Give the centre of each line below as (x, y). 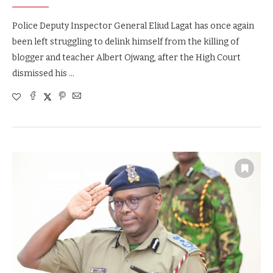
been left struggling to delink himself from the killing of (126, 42)
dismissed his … (43, 74)
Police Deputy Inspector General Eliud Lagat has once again (133, 26)
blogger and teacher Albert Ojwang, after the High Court (126, 58)
